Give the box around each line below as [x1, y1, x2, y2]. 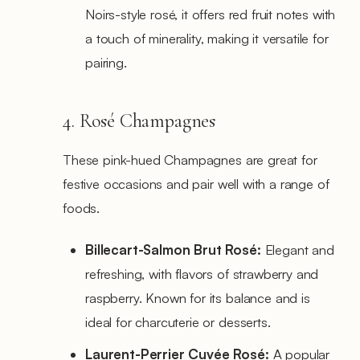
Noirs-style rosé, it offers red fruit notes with [85, 5, 336, 22]
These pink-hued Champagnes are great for [63, 150, 317, 168]
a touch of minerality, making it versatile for [85, 29, 329, 47]
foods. [63, 198, 100, 216]
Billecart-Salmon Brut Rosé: [85, 240, 261, 258]
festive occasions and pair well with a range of [63, 174, 329, 192]
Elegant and [260, 240, 334, 258]
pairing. [85, 53, 127, 71]
